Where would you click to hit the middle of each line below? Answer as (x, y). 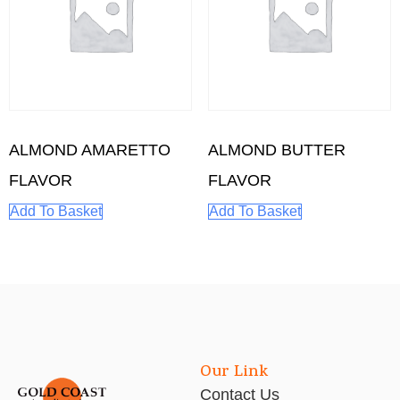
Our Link (234, 373)
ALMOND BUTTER (276, 150)
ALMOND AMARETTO (90, 150)
